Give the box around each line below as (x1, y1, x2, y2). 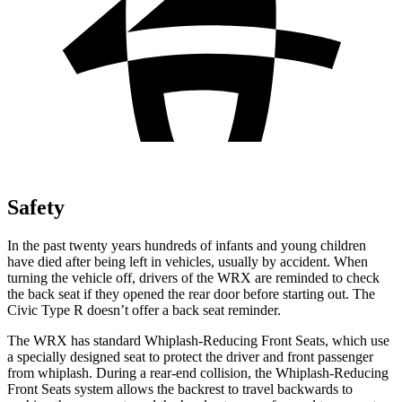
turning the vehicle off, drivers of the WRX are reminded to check (7, 269, 380, 285)
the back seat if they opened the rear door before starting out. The (7, 285, 375, 301)
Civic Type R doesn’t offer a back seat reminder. (7, 301, 281, 318)
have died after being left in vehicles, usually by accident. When (7, 253, 368, 269)
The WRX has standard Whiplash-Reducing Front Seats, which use (7, 332, 389, 348)
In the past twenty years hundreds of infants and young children (7, 237, 366, 253)
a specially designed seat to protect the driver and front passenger (7, 348, 373, 364)
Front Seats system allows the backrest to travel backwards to (7, 380, 353, 397)
